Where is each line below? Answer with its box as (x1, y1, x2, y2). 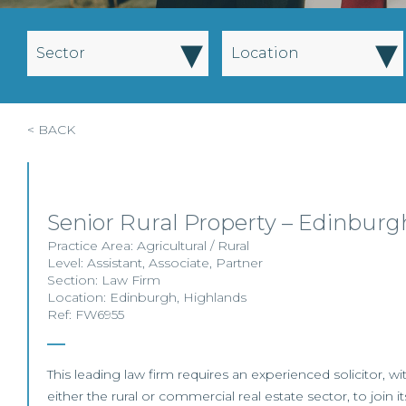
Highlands (183, 289, 246, 305)
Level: (47, 255, 87, 271)
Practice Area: (47, 237, 137, 254)
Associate (149, 255, 209, 271)
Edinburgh (110, 289, 177, 305)
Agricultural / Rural (137, 237, 249, 254)
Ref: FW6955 (47, 306, 124, 323)
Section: (47, 272, 101, 288)
